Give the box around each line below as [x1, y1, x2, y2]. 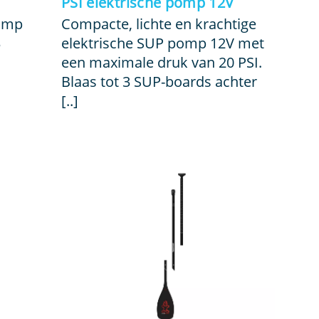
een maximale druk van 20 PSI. [61, 53, 262, 72]
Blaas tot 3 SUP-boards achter [61, 72, 257, 91]
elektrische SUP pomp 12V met [61, 33, 264, 53]
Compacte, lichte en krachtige [61, 14, 256, 33]
